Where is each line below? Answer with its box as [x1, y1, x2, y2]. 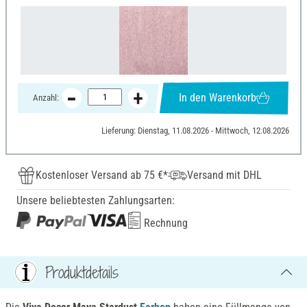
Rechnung [141, 216, 188, 230]
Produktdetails [45, 261, 119, 284]
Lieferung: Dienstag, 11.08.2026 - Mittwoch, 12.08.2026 [101, 125, 289, 136]
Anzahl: [32, 93, 59, 103]
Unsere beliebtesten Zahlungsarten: [16, 193, 175, 207]
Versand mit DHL [187, 168, 262, 182]
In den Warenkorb [178, 91, 256, 105]
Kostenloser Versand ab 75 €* [36, 168, 168, 182]
